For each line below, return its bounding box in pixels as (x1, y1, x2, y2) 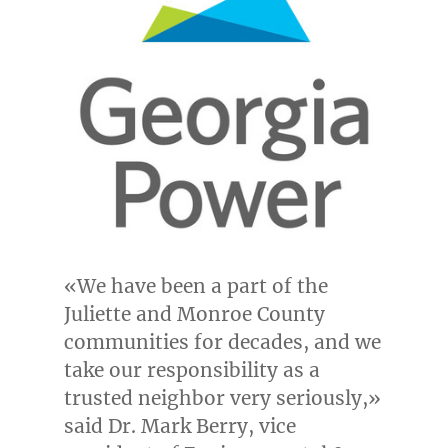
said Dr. (63, 414, 141, 439)
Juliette (63, 302, 131, 327)
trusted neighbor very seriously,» (63, 386, 381, 411)
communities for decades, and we (63, 330, 381, 355)
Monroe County (176, 302, 325, 327)
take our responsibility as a (63, 358, 320, 383)
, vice (247, 414, 296, 439)
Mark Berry (140, 414, 248, 439)
